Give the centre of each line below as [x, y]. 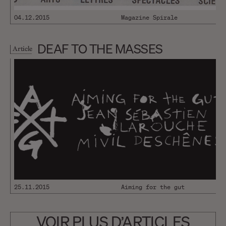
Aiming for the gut [153, 187]
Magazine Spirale [149, 18]
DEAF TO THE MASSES [100, 49]
